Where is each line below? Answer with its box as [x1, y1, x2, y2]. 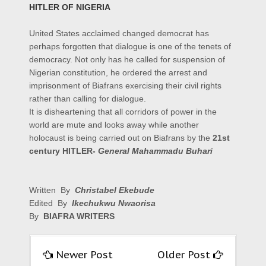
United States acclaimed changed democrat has [29, 28, 209, 39]
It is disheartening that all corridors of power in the [29, 107, 217, 117]
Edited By [29, 198, 72, 208]
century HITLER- [29, 146, 98, 156]
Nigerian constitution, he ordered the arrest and [29, 68, 207, 78]
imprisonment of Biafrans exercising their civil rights [29, 81, 221, 91]
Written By [29, 185, 75, 195]
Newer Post [56, 248, 113, 262]
